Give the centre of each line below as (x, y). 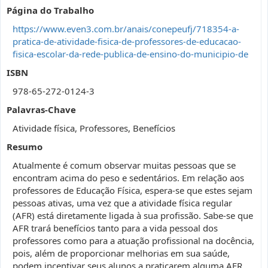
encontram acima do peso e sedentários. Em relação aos (128, 178)
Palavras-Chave (41, 109)
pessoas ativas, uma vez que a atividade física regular (122, 203)
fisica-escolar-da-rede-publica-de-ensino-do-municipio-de (130, 54)
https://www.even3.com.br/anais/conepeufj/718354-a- (126, 29)
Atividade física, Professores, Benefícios (94, 128)
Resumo (25, 147)
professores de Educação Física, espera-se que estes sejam (133, 190)
